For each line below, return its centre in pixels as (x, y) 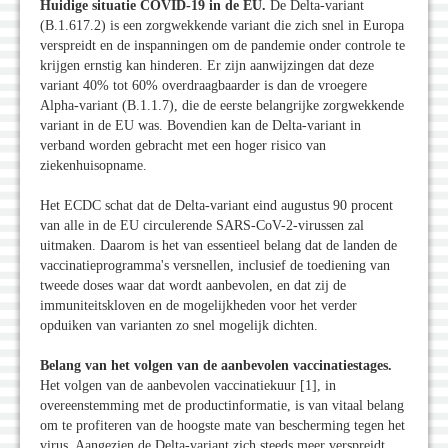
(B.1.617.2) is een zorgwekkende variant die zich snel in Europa (222, 26)
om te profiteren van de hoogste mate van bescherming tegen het (222, 426)
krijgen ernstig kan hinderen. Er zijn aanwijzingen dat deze (207, 66)
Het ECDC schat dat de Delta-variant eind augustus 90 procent (216, 206)
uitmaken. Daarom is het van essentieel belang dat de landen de (218, 246)
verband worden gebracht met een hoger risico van (183, 146)
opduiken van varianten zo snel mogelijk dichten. (179, 326)
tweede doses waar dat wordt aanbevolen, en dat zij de (193, 286)
